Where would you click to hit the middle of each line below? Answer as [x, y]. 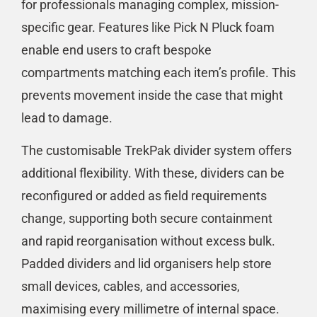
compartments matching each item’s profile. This [158, 72]
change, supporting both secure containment [147, 219]
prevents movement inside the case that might [152, 95]
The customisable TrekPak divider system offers [156, 151]
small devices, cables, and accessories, [131, 287]
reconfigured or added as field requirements [144, 196]
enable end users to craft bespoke [116, 50]
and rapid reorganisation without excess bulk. [148, 241]
